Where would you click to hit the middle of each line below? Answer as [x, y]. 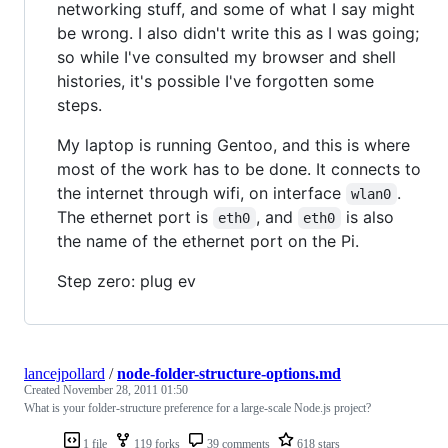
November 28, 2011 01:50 [125, 389]
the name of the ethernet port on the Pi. [208, 240]
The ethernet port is [135, 216]
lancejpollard [64, 373]
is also [369, 216]
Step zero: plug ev [126, 280]
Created [43, 389]
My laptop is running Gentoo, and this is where [233, 144]
